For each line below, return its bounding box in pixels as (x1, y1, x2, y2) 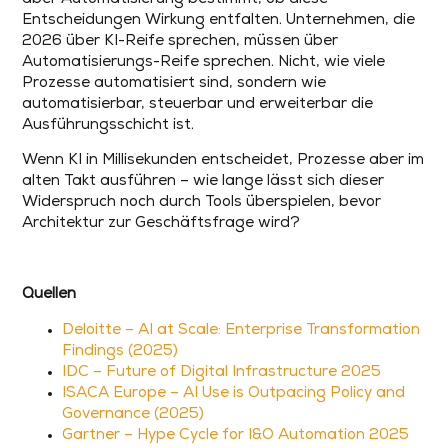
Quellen (22, 287, 77, 303)
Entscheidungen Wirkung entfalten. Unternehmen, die (22, 13, 416, 28)
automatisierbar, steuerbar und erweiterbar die (22, 97, 374, 112)
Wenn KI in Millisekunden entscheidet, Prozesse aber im (22, 153, 425, 169)
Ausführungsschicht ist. (22, 118, 195, 133)
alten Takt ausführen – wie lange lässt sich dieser (22, 174, 385, 190)
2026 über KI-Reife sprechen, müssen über (22, 34, 339, 49)
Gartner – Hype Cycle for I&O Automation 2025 (62, 427, 410, 443)
